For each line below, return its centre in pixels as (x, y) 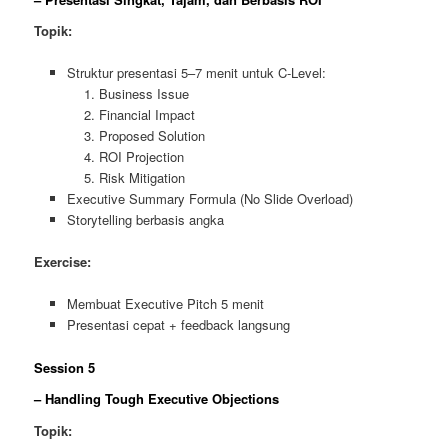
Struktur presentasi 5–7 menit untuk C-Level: (196, 73)
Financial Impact (147, 115)
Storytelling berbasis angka (145, 220)
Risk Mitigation (142, 178)
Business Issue (144, 94)
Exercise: (63, 262)
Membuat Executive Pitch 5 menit (165, 304)
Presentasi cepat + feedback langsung (178, 325)
